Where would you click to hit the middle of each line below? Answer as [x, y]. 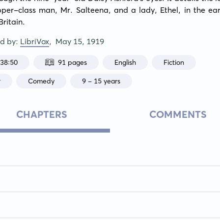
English [125, 62]
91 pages [73, 62]
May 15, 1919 [80, 41]
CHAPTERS [42, 114]
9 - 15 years [101, 81]
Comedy [41, 81]
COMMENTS [178, 114]
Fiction [174, 62]
